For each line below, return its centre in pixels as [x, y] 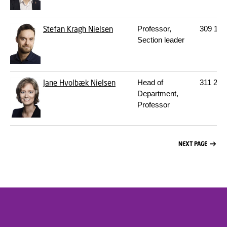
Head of [150, 82]
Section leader [161, 40]
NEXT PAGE [193, 144]
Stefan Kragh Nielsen [78, 29]
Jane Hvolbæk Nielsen [79, 83]
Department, [158, 93]
